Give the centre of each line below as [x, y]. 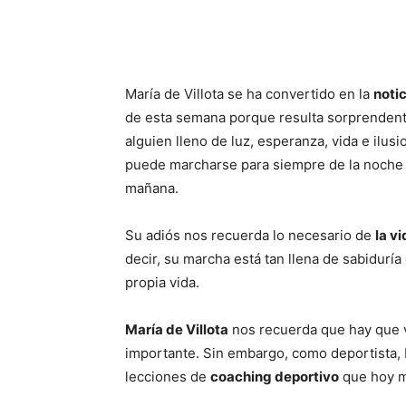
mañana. [152, 188]
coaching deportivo [275, 377]
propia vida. [162, 282]
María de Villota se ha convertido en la [249, 94]
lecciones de [168, 377]
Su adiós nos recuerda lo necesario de [250, 235]
